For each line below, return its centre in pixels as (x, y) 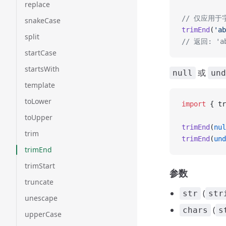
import (194, 104)
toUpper (39, 117)
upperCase (43, 214)
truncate (39, 182)
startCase (41, 53)
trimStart (40, 166)
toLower (38, 101)
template (40, 85)
